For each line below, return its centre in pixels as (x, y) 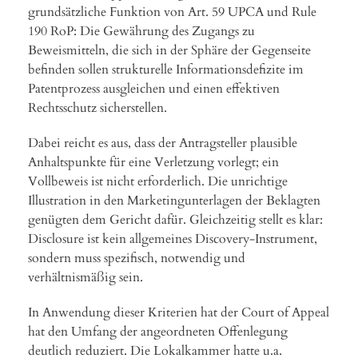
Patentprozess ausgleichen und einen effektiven (154, 88)
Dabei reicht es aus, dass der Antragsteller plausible (163, 143)
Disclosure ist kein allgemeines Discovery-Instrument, (173, 239)
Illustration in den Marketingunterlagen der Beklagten (174, 200)
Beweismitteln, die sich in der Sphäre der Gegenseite (169, 50)
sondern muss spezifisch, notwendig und (137, 258)
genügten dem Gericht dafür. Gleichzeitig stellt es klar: (175, 219)
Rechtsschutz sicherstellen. (97, 107)
